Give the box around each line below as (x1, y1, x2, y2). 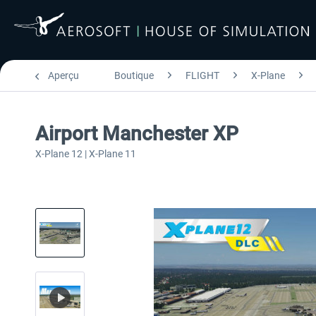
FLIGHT (186, 70, 219, 81)
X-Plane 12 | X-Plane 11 (35, 148, 136, 159)
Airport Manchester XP (35, 122, 238, 145)
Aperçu (48, 70, 79, 81)
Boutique (114, 70, 154, 81)
